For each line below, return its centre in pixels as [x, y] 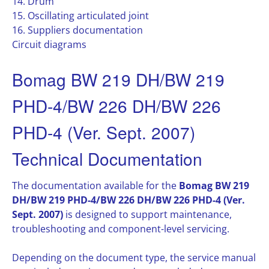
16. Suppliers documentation [77, 30]
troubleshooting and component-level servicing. [121, 229]
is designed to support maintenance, [147, 215]
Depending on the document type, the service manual [134, 258]
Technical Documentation [107, 159]
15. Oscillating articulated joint [80, 16]
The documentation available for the [95, 186]
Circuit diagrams [49, 44]
